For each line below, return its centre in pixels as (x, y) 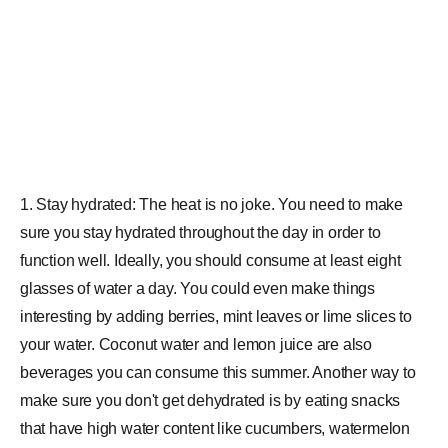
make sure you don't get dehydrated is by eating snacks (210, 400)
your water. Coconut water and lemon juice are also (196, 344)
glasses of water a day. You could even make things (197, 288)
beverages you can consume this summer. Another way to (218, 372)
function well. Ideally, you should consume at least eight (210, 260)
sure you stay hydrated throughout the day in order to (200, 232)
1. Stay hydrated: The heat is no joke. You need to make (211, 204)
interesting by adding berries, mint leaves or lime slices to (216, 316)
